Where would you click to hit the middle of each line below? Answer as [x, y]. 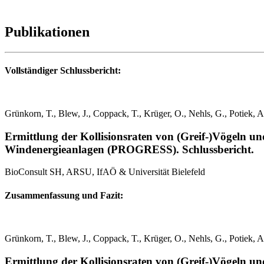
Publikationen [47, 32]
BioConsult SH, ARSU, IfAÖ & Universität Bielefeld [105, 172]
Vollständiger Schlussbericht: [63, 70]
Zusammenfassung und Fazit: [64, 195]
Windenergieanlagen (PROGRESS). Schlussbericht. [129, 149]
